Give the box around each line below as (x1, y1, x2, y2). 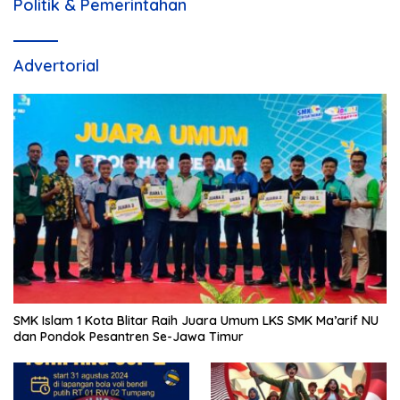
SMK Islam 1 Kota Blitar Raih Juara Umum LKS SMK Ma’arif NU (13, 312, 379, 329)
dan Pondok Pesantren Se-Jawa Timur (13, 329, 244, 346)
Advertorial (13, 55, 99, 77)
